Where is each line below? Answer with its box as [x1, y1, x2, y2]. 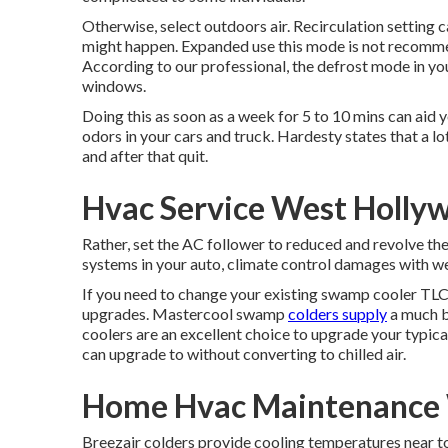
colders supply [288, 304, 387, 323]
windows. [82, 76, 146, 95]
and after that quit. [82, 146, 208, 165]
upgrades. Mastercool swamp [82, 304, 288, 323]
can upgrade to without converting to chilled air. [82, 344, 406, 363]
